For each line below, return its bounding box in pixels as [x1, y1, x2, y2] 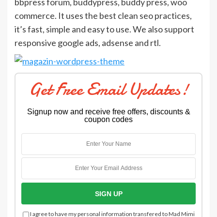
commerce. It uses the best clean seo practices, [15, 10, 192, 21]
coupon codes [84, 115, 133, 124]
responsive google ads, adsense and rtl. [15, 37, 161, 48]
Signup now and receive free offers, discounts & [27, 108, 190, 116]
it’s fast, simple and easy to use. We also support [15, 24, 194, 35]
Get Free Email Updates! [29, 77, 188, 102]
